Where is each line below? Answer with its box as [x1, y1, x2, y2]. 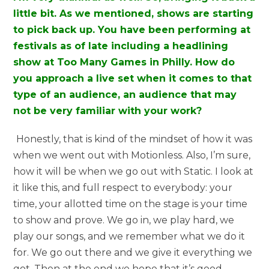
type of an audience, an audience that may [13, 88, 237, 100]
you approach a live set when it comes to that [13, 72, 252, 84]
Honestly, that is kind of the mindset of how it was [16, 133, 253, 145]
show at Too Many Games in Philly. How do [13, 56, 235, 68]
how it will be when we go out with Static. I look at [13, 165, 254, 177]
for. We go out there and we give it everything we [13, 246, 253, 258]
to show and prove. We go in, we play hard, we [13, 214, 235, 226]
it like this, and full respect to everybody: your [13, 181, 233, 193]
